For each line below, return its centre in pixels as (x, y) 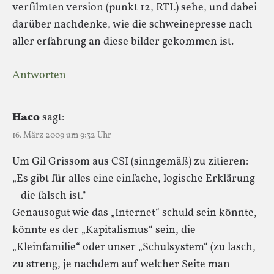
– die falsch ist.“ (49, 196)
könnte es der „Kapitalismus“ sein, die (104, 230)
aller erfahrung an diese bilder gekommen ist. (123, 42)
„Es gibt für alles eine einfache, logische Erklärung (134, 179)
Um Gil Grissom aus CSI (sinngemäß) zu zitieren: (130, 161)
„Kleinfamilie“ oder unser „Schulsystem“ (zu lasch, (134, 247)
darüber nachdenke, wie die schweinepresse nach (132, 24)
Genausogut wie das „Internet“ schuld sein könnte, (135, 213)
